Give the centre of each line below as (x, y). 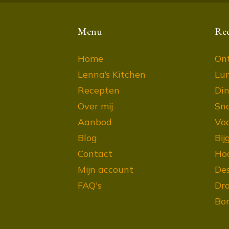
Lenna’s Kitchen (112, 74)
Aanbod (95, 122)
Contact (95, 154)
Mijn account (106, 169)
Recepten (99, 90)
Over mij (95, 106)
